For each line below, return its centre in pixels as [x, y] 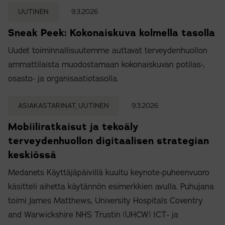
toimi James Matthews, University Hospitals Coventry [105, 201]
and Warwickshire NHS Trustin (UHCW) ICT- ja [93, 215]
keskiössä [32, 155]
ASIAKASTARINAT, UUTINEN [64, 106]
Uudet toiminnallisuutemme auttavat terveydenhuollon [108, 51]
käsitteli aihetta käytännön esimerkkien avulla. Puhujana [111, 187]
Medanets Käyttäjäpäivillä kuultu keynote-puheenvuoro [109, 173]
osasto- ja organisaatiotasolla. [63, 79]
